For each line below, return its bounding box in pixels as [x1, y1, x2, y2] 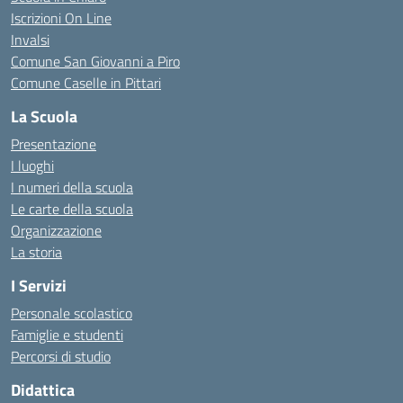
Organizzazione [11, 219, 102, 241]
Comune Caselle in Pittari [11, 72, 161, 94]
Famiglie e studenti [11, 324, 123, 345]
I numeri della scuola [11, 176, 133, 198]
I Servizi [11, 273, 67, 298]
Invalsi [11, 29, 49, 50]
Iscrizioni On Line [11, 7, 112, 29]
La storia [11, 241, 62, 263]
